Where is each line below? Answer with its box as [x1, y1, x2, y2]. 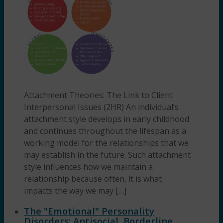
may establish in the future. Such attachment [24, 149, 191, 161]
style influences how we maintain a [24, 161, 153, 173]
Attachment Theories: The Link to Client [24, 90, 173, 101]
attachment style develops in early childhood [24, 113, 189, 125]
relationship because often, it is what [24, 173, 162, 185]
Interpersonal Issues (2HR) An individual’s [24, 102, 179, 113]
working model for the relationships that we [24, 137, 189, 149]
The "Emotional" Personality [24, 205, 154, 218]
